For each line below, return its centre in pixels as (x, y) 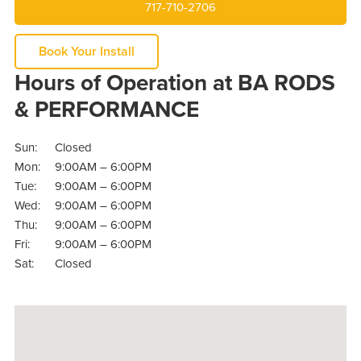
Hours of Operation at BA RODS (174, 83)
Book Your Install (86, 51)
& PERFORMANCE (106, 109)
